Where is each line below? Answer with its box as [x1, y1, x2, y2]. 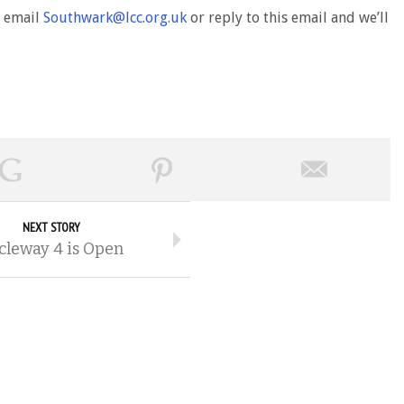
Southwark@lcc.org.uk [43, 9, 187, 27]
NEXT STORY [22, 219, 80, 236]
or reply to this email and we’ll [187, 9, 389, 27]
